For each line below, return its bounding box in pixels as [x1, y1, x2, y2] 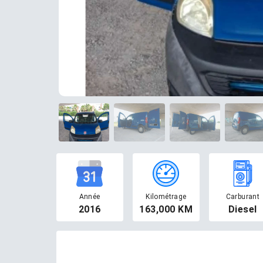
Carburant [225, 193, 260, 201]
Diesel [228, 204, 257, 215]
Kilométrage [146, 193, 187, 201]
